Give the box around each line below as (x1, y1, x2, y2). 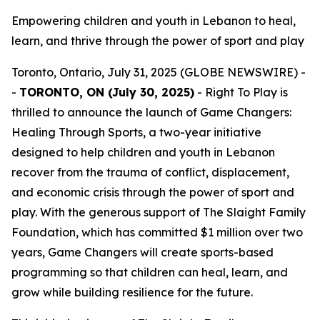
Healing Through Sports (11, 125, 143, 139)
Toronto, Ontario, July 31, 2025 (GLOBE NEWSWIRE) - (11, 65, 306, 79)
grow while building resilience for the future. (11, 285, 256, 299)
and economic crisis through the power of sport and (11, 185, 294, 199)
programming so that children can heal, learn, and (11, 265, 288, 279)
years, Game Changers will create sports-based (11, 245, 274, 259)
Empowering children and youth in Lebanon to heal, (11, 14, 296, 28)
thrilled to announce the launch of (11, 105, 200, 119)
